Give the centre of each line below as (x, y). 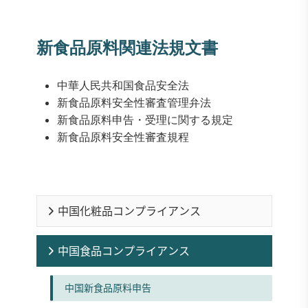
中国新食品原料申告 (108, 288)
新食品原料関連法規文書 (129, 48)
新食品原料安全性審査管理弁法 (134, 103)
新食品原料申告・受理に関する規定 (146, 120)
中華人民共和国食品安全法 (123, 86)
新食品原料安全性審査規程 (123, 137)
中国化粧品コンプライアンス (129, 211)
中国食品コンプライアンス (123, 251)
